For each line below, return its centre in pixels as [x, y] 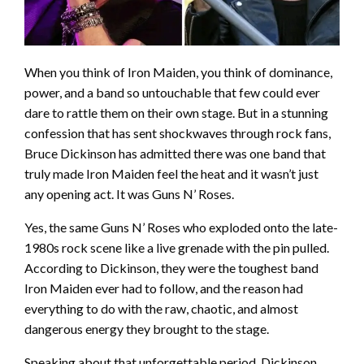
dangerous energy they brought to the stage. [147, 329]
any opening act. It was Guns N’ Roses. [129, 194]
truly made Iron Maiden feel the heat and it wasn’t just [171, 174]
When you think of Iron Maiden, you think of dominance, [178, 72]
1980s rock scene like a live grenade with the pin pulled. [177, 248]
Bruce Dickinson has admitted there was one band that [175, 154]
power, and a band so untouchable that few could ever [172, 93]
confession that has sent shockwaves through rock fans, [178, 133]
